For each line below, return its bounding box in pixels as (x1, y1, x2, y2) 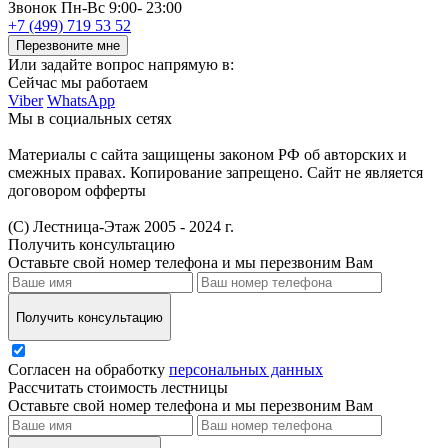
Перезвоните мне (16, 38, 120, 54)
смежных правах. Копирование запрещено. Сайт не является (8, 164, 423, 182)
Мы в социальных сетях (8, 110, 172, 128)
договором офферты (8, 182, 146, 200)
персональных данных (169, 361, 323, 379)
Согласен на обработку (8, 361, 169, 379)
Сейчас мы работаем (8, 74, 148, 92)
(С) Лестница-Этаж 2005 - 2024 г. (8, 218, 234, 236)
